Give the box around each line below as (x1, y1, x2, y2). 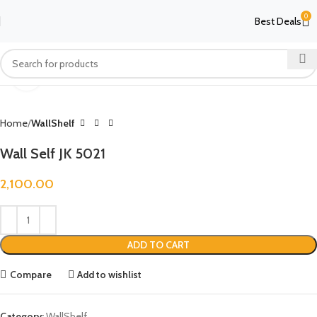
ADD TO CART (127, 238, 190, 251)
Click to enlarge (42, 69, 105, 80)
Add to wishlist (77, 267, 142, 281)
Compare (9, 267, 52, 281)
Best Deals (255, 15, 301, 28)
